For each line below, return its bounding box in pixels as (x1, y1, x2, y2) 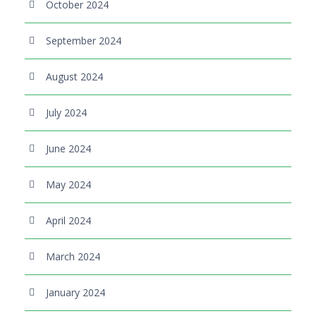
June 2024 (46, 141, 91, 155)
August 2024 (46, 69, 103, 83)
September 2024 (46, 33, 121, 47)
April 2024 (46, 213, 91, 227)
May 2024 (46, 177, 91, 191)
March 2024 (46, 249, 100, 263)
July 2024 (46, 105, 87, 119)
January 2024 (46, 285, 105, 299)
